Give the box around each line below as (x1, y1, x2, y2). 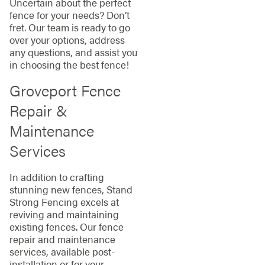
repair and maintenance (9, 232, 115, 247)
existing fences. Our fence (9, 219, 124, 234)
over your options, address (9, 32, 125, 47)
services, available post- (9, 244, 115, 259)
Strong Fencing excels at (9, 195, 119, 209)
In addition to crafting (9, 170, 104, 185)
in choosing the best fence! (9, 57, 129, 72)
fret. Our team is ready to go (9, 20, 130, 34)
